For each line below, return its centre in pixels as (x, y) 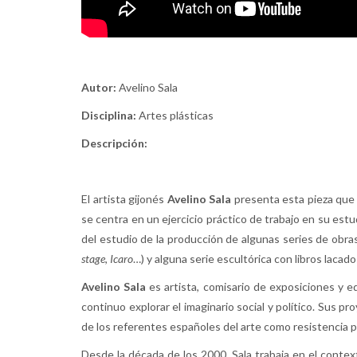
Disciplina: (109, 116)
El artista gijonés (124, 199)
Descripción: (114, 143)
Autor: (99, 88)
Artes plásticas (175, 116)
